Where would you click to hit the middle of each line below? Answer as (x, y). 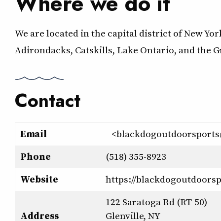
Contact (48, 101)
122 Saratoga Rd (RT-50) (156, 202)
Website (39, 179)
